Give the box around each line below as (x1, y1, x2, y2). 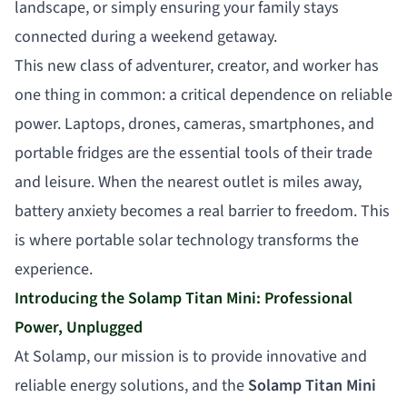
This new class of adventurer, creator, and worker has (15, 54, 379, 77)
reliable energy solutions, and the (15, 373, 244, 397)
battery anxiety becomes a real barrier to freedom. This (15, 199, 390, 223)
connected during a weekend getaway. (15, 25, 277, 48)
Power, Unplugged (15, 315, 143, 339)
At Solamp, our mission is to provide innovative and (15, 344, 367, 368)
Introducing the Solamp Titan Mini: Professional (15, 286, 352, 310)
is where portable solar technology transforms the (15, 228, 359, 252)
